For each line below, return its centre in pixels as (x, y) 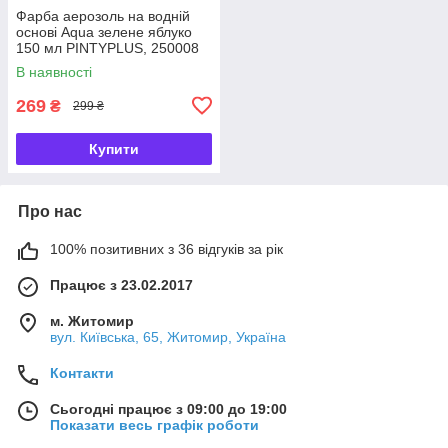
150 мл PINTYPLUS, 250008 (107, 47)
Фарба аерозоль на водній (103, 15)
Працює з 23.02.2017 (121, 284)
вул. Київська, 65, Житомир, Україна (168, 336)
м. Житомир (92, 320)
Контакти (82, 372)
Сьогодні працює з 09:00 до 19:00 (168, 408)
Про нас (50, 211)
